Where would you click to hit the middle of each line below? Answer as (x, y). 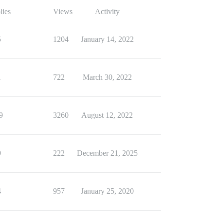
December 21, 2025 (107, 153)
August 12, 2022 (107, 115)
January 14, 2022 (107, 39)
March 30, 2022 (107, 77)
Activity (107, 11)
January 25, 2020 (107, 191)
